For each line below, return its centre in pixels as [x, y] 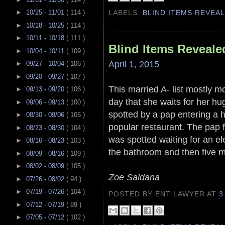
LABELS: [126, 13]
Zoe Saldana [134, 177]
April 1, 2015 [134, 64]
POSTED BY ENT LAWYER [158, 194]
